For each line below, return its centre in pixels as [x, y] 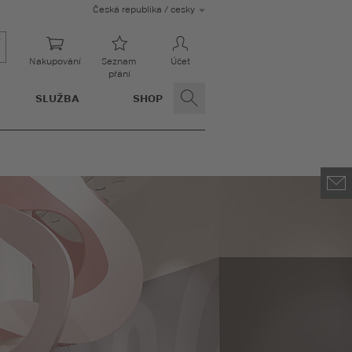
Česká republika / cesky [144, 9]
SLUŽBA [57, 98]
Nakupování [55, 61]
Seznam [119, 61]
